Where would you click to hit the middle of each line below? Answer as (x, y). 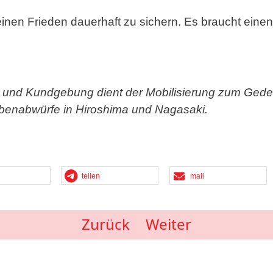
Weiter (168, 224)
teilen (91, 176)
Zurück (106, 224)
